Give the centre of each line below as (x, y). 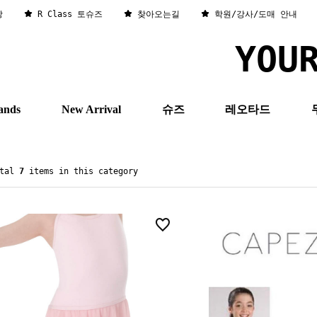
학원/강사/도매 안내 (256, 14)
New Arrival (91, 109)
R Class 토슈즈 (70, 14)
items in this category (81, 171)
